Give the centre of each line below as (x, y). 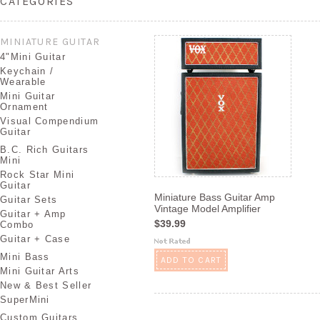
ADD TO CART (191, 260)
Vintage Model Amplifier (207, 209)
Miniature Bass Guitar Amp (215, 197)
